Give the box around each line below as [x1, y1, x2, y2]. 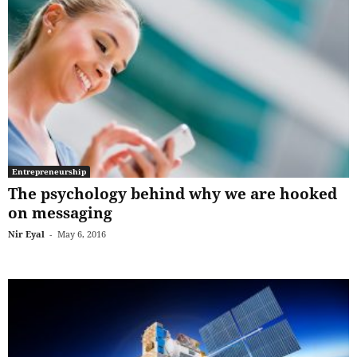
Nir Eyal [8, 227, 45, 240]
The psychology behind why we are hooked [8, 182, 337, 204]
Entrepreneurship [12, 165, 86, 177]
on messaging [8, 202, 112, 223]
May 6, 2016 [57, 227, 106, 240]
